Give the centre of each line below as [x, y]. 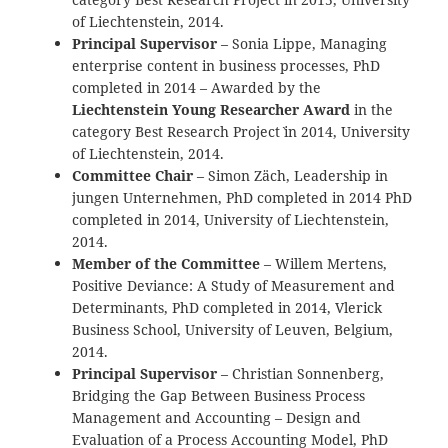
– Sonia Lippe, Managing [302, 43]
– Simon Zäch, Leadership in [291, 175]
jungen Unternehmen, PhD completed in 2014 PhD [242, 197]
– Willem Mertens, [324, 263]
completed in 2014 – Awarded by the [197, 87]
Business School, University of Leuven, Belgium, [233, 329]
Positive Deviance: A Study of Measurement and [234, 285]
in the [372, 109]
